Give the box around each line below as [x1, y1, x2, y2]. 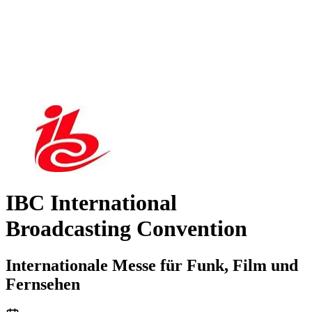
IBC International [6, 189, 177, 215]
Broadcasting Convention [6, 215, 247, 241]
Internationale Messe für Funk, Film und [6, 256, 298, 275]
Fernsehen [6, 275, 80, 294]
